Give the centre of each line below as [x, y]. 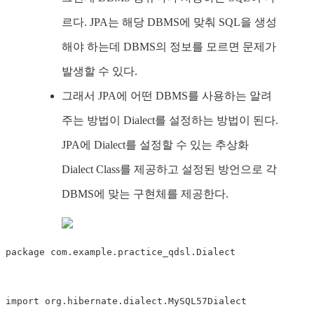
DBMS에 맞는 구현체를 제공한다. [145, 194]
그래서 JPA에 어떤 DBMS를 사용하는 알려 [167, 96]
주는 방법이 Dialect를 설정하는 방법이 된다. [170, 121]
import [22, 301]
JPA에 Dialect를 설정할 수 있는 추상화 [155, 145]
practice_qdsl [154, 252]
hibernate [93, 301]
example [93, 252]
